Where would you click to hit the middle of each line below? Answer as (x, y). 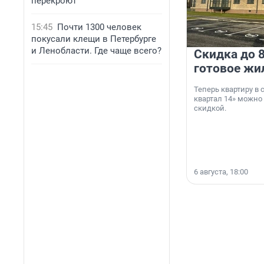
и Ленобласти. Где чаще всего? (96, 51)
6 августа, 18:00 (221, 172)
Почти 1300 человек (99, 27)
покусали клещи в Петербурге (94, 39)
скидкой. (210, 108)
